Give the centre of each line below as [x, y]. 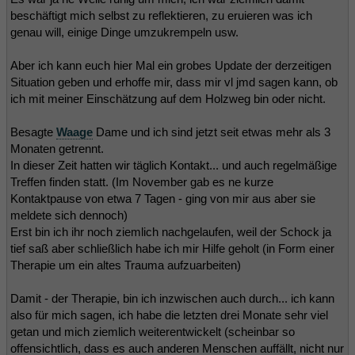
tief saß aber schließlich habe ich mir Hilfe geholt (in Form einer [172, 248]
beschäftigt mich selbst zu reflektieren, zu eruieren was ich [161, 15]
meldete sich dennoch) [69, 215]
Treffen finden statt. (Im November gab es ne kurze [142, 181]
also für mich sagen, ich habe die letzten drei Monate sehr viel [169, 315]
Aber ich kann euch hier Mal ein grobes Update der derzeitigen [171, 65]
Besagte [33, 132]
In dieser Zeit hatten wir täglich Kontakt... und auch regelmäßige [174, 165]
